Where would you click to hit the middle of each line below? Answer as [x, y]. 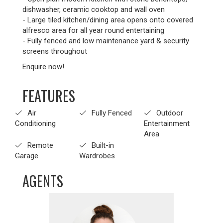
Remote [39, 145]
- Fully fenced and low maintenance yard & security [106, 41]
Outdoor [168, 113]
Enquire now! [43, 67]
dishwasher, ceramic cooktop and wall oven [94, 9]
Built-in [102, 145]
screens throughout [55, 51]
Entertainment [167, 123]
